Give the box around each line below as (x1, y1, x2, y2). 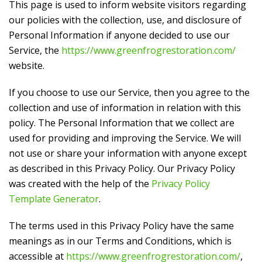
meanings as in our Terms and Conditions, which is (9, 235, 232, 247)
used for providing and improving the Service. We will (9, 132, 241, 144)
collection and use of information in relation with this (9, 101, 241, 114)
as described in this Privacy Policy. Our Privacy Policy (9, 162, 235, 175)
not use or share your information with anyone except (9, 147, 247, 160)
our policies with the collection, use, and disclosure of (9, 13, 242, 26)
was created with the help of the (9, 177, 151, 190)
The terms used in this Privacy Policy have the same (9, 219, 234, 232)
